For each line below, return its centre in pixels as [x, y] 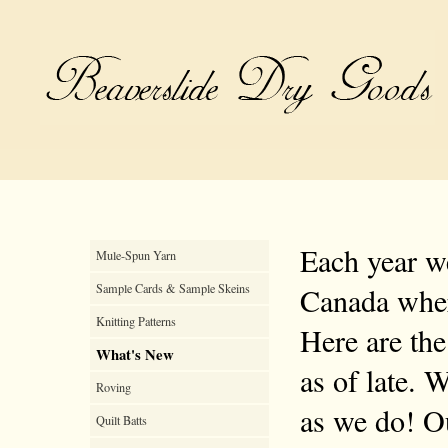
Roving [113, 387]
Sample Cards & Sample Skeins [173, 288]
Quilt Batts [121, 420]
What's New [135, 354]
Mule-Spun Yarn [136, 255]
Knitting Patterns [136, 321]
